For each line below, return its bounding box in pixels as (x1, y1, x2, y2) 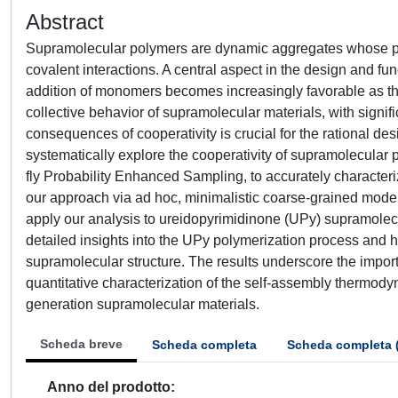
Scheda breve (40, 337, 123, 351)
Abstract (26, 10, 104, 34)
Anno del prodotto (47, 379, 171, 394)
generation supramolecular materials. (26, 297, 259, 312)
